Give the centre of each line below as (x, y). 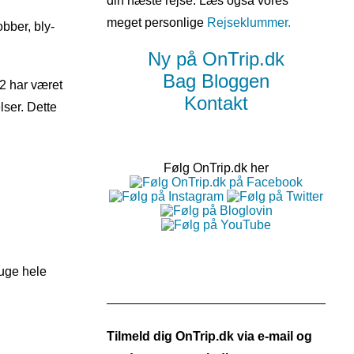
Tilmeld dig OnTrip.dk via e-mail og (209, 336)
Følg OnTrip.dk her (216, 168)
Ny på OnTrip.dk (216, 59)
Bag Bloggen (216, 81)
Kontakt (216, 103)
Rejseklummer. (249, 23)
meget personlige (157, 23)
